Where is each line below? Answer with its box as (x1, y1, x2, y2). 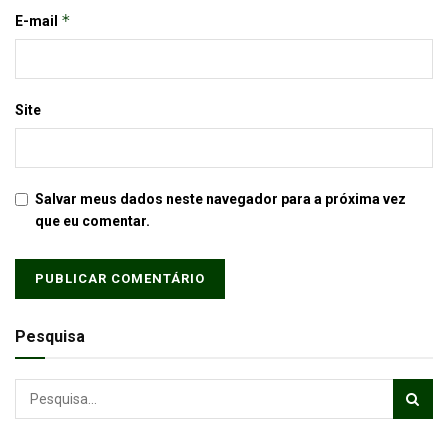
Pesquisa (15, 326, 85, 346)
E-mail (15, 12, 61, 29)
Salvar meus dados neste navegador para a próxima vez (35, 190, 406, 207)
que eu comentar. (35, 212, 150, 229)
